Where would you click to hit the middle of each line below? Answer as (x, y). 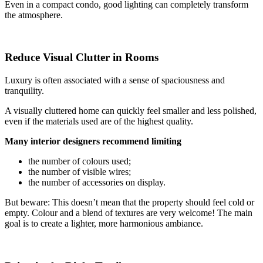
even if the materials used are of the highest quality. (99, 122)
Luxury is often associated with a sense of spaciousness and (115, 80)
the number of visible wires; (80, 172)
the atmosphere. (34, 15)
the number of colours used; (80, 161)
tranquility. (24, 91)
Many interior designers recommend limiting (93, 141)
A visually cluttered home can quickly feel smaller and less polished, (131, 111)
